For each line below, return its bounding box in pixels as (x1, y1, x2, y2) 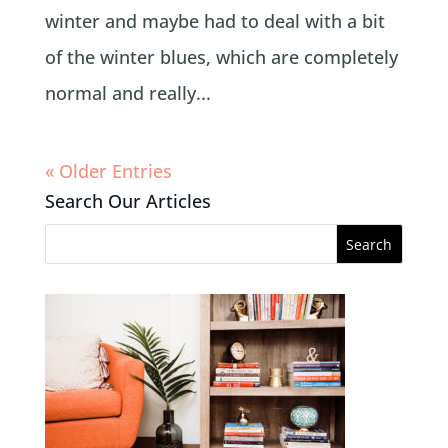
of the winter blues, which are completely (44, 44, 398, 69)
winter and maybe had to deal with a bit (44, 8, 385, 33)
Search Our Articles (44, 188, 211, 213)
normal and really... (44, 80, 211, 105)
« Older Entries (44, 158, 172, 183)
